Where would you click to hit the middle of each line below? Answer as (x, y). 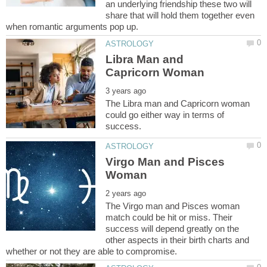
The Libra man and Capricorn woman (178, 103)
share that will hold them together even (180, 15)
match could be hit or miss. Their (169, 217)
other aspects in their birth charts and (178, 240)
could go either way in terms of (165, 114)
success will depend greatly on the (173, 228)
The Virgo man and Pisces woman (173, 206)
